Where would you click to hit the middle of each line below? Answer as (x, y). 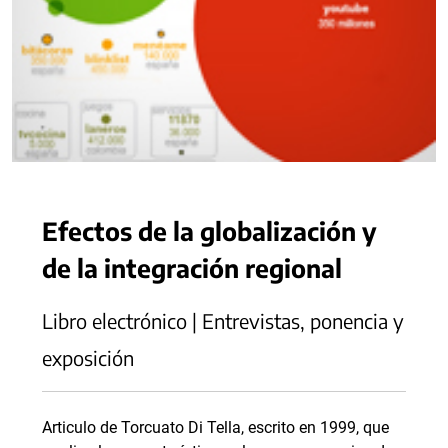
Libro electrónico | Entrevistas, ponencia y (223, 320)
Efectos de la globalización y (209, 230)
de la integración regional (192, 267)
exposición (88, 357)
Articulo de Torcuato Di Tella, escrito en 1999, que (215, 427)
